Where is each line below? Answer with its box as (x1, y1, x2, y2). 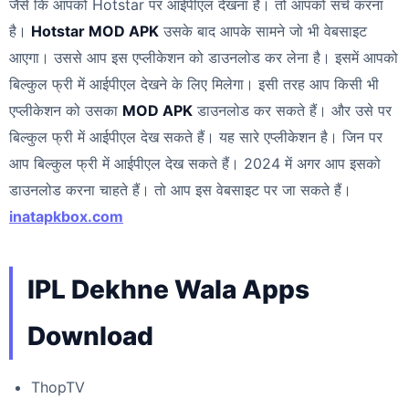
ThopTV (31, 377, 85, 396)
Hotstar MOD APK (31, 21, 159, 40)
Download (27, 320, 153, 351)
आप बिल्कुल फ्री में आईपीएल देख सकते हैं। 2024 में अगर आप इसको (9, 153, 381, 173)
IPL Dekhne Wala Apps (27, 273, 309, 305)
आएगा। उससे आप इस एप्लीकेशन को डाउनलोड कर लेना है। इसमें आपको (9, 47, 398, 67)
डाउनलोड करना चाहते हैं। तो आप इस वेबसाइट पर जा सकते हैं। (9, 180, 351, 199)
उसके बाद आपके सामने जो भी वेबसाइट (159, 21, 367, 40)
